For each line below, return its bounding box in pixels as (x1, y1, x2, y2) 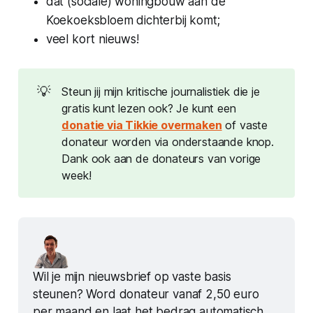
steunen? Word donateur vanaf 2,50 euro (32, 287, 259, 302)
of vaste (221, 117, 268, 132)
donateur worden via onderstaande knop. (61, 134, 274, 149)
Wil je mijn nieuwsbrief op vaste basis (32, 270, 231, 284)
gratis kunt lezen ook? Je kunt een (61, 101, 236, 115)
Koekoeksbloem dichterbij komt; (45, 13, 220, 28)
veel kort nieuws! (45, 32, 139, 47)
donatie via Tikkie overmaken (61, 117, 222, 132)
